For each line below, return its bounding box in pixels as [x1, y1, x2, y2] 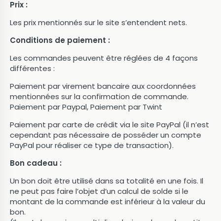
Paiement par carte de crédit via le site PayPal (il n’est [10, 119, 209, 130]
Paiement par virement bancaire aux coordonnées [10, 81, 196, 91]
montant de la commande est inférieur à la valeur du [10, 196, 205, 207]
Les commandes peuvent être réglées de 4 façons [10, 53, 198, 63]
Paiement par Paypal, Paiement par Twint [10, 102, 162, 112]
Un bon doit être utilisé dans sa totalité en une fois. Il [10, 176, 203, 186]
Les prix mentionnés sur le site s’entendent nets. [10, 17, 187, 28]
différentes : [10, 63, 55, 74]
